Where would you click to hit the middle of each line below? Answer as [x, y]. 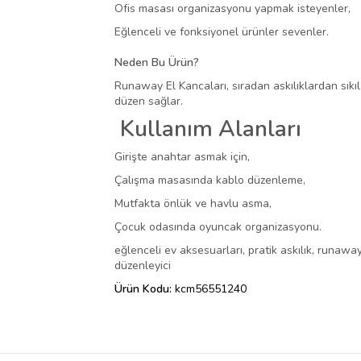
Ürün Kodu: [145, 289]
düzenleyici [143, 266]
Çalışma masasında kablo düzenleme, [210, 180]
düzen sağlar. [149, 102]
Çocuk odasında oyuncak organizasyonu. [218, 227]
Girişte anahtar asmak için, [182, 157]
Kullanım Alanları [208, 129]
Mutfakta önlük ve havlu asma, [193, 204]
